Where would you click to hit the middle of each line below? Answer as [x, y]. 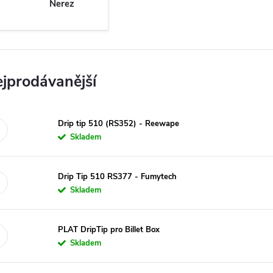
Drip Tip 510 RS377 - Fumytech [118, 176]
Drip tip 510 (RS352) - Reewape [119, 123]
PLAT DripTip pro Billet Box [109, 229]
